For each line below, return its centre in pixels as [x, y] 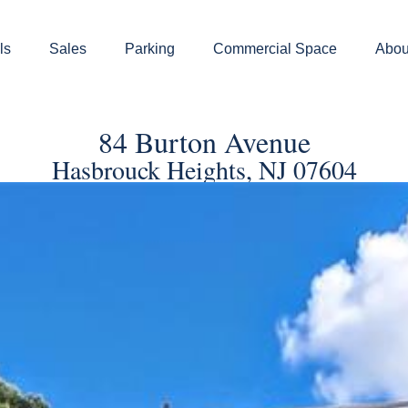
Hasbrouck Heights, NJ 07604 [204, 169]
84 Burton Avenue [204, 142]
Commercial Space [275, 49]
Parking [149, 49]
